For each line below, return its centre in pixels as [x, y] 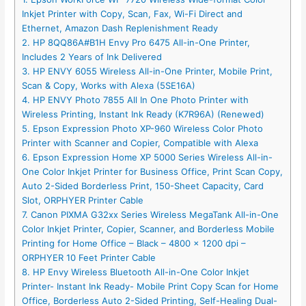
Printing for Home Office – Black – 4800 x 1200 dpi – [134, 244]
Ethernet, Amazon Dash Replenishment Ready [120, 28]
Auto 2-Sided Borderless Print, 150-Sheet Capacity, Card [143, 186]
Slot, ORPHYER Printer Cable [83, 200]
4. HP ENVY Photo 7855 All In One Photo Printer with [136, 100]
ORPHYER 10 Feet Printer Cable [89, 258]
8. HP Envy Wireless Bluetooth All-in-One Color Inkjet [136, 272]
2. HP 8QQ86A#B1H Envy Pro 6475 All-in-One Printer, [136, 43]
